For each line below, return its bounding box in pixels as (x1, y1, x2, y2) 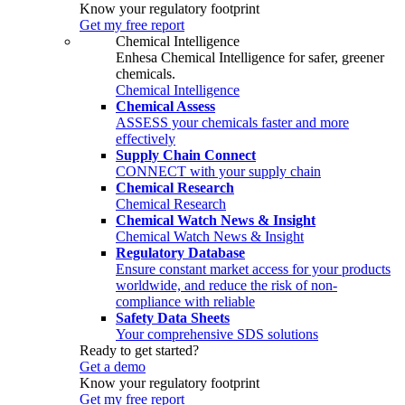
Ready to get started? (80, 343, 199, 359)
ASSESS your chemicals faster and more (116, 115, 349, 131)
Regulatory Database (116, 245, 245, 261)
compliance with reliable (116, 294, 255, 310)
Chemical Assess (116, 99, 215, 115)
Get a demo (80, 359, 146, 375)
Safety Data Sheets (116, 310, 230, 326)
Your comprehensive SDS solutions (116, 326, 318, 343)
